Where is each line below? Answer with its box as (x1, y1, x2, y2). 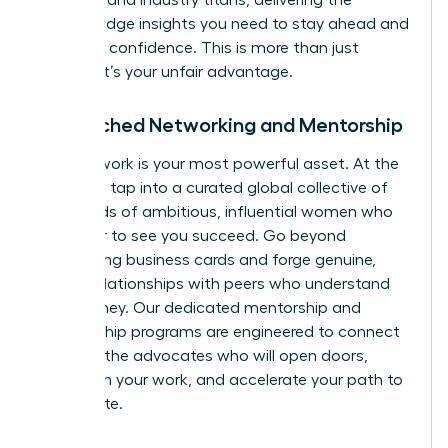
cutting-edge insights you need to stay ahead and (37, 16, 409, 33)
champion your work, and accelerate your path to (37, 372, 403, 389)
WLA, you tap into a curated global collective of (37, 180, 388, 197)
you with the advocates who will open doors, (37, 348, 368, 365)
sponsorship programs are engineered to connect (37, 324, 400, 341)
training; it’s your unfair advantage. (37, 64, 293, 81)
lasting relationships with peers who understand (37, 276, 390, 293)
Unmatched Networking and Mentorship (37, 115, 403, 136)
